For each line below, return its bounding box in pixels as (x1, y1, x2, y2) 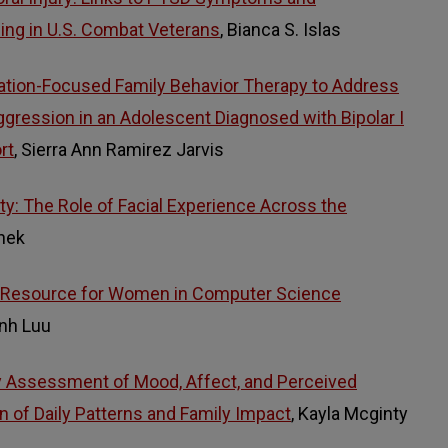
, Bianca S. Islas (220, 19, 341, 41)
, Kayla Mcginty (291, 403, 408, 425)
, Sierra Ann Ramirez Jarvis (14, 139, 224, 161)
